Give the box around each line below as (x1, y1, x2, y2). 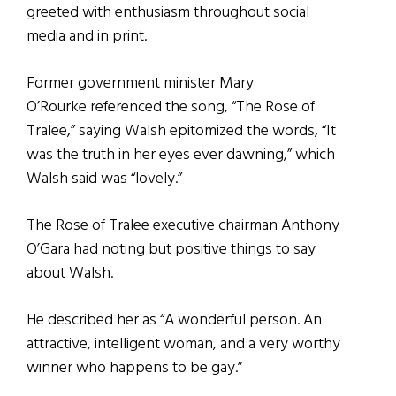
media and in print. (27, 24, 147, 50)
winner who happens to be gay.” (27, 355, 242, 382)
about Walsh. (27, 261, 113, 287)
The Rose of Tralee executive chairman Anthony (27, 213, 339, 240)
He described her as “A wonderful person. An (27, 308, 322, 334)
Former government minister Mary (27, 71, 254, 97)
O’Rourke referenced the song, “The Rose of (27, 95, 315, 121)
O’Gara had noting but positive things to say (27, 237, 316, 263)
